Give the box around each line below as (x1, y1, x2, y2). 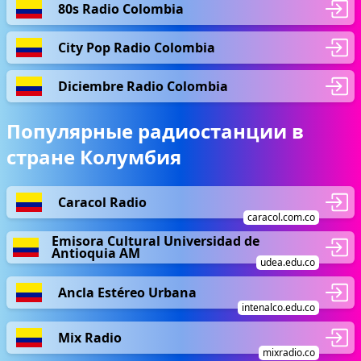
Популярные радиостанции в (6, 118, 304, 144)
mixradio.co (263, 346, 315, 359)
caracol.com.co (247, 210, 315, 224)
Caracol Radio (58, 193, 147, 211)
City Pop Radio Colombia (58, 38, 215, 56)
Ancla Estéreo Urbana (58, 283, 197, 301)
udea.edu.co (260, 255, 315, 269)
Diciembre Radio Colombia (58, 77, 228, 95)
